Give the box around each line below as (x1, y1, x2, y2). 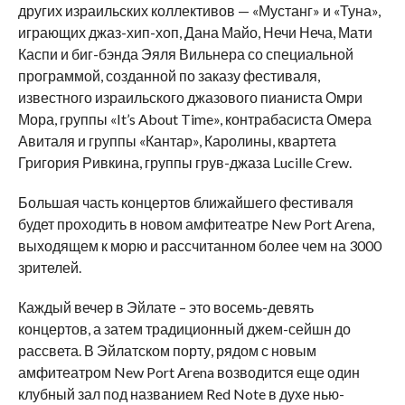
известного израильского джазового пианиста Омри (17, 88, 363, 106)
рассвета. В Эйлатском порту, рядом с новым (17, 341, 316, 359)
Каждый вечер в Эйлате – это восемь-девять (17, 297, 314, 316)
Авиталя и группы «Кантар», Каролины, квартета (17, 131, 336, 149)
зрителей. (17, 258, 81, 276)
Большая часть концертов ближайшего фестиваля (17, 193, 353, 211)
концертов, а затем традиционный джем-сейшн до (17, 319, 351, 337)
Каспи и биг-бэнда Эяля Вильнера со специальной (17, 44, 353, 62)
